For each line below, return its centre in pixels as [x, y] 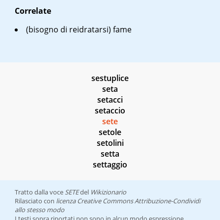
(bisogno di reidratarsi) [69, 30]
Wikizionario [108, 192]
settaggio [110, 165]
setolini [110, 143]
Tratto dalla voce [40, 192]
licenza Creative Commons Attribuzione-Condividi [128, 201]
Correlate [33, 11]
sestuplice [110, 78]
